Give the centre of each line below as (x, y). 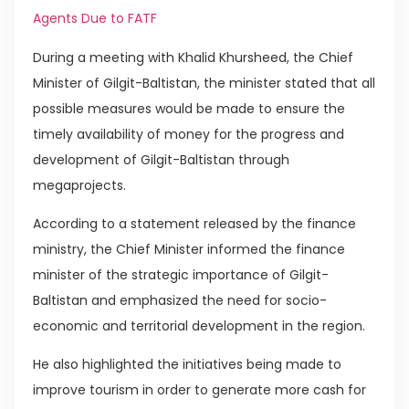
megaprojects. (79, 185)
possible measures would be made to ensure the (189, 108)
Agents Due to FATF (95, 19)
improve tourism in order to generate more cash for (199, 390)
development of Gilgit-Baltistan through (161, 159)
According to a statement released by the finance (194, 224)
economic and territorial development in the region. (199, 326)
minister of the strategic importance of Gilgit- (181, 275)
